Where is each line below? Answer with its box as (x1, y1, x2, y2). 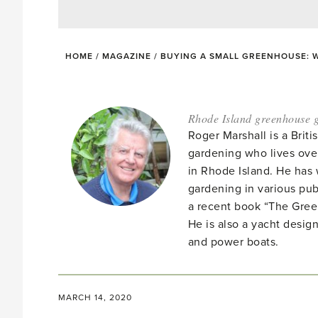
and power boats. (187, 235, 279, 249)
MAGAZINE (102, 51, 151, 61)
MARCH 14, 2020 (58, 292, 132, 302)
